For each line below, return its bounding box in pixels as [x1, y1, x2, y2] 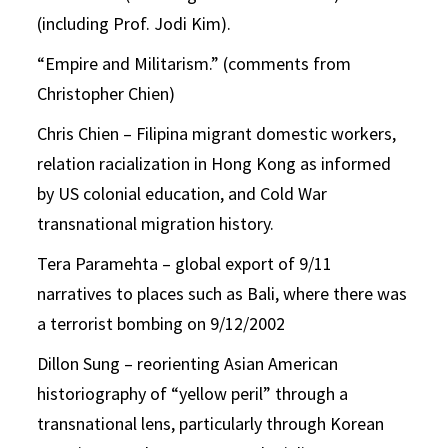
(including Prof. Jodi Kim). [37, 12, 232, 36]
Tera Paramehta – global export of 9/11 [37, 252, 333, 276]
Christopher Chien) [37, 82, 176, 106]
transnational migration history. [37, 212, 275, 236]
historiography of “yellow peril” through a [37, 382, 349, 406]
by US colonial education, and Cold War [37, 182, 328, 206]
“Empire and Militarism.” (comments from [37, 52, 352, 76]
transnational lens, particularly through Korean [37, 412, 385, 436]
